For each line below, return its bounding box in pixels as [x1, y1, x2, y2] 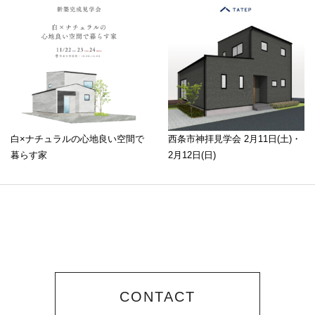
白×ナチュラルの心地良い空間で [11, 134, 144, 145]
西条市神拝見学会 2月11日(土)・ [168, 134, 301, 145]
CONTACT [120, 289, 195, 305]
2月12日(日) [168, 150, 216, 161]
